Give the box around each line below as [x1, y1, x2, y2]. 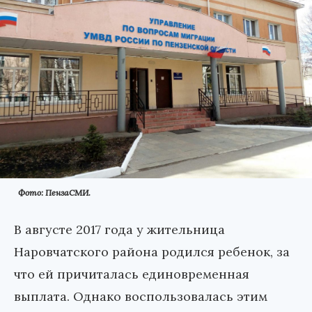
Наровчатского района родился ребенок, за [14, 243, 290, 260]
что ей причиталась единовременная [14, 265, 249, 282]
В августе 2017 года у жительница [14, 221, 225, 237]
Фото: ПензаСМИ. [18, 187, 91, 198]
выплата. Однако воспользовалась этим [14, 288, 267, 304]
